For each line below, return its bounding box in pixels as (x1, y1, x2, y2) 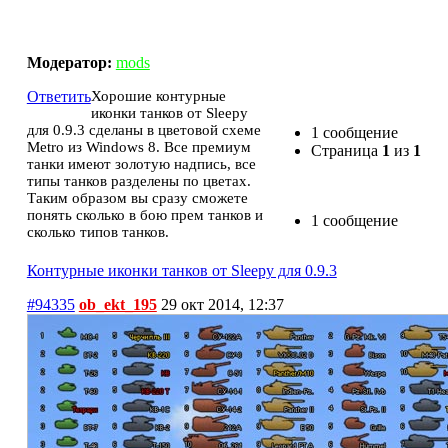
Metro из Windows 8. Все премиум (26, 139, 251, 155)
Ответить (26, 88, 91, 105)
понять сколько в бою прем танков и (26, 207, 263, 223)
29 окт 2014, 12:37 (160, 296, 284, 313)
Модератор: (26, 54, 112, 71)
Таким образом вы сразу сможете (26, 190, 248, 206)
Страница (311, 142, 383, 159)
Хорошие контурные (90, 88, 226, 104)
